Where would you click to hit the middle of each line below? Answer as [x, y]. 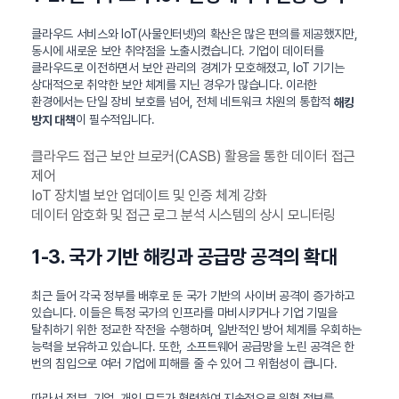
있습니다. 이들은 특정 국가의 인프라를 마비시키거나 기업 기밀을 [185, 312]
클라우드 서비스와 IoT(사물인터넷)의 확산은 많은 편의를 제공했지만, [195, 34]
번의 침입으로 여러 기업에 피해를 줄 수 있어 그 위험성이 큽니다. [184, 363]
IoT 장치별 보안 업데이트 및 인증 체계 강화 [149, 195]
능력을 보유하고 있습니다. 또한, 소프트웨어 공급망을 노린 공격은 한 [193, 346]
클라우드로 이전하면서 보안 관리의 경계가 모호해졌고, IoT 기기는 [188, 68]
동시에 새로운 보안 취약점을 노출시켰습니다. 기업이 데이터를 [178, 51]
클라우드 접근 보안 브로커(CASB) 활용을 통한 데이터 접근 [193, 156]
